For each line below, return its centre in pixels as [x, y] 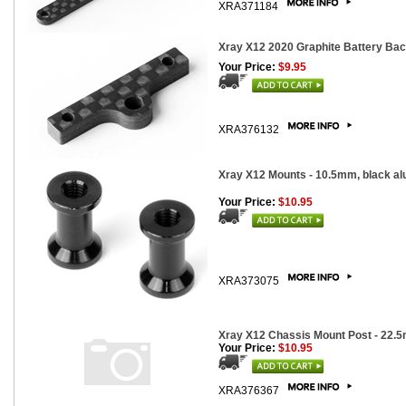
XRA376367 [250, 391]
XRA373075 [250, 281]
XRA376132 [250, 130]
